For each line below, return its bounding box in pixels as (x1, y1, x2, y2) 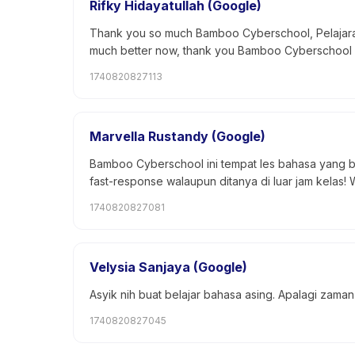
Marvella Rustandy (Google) (90, 128, 265, 144)
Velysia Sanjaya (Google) (90, 259, 247, 275)
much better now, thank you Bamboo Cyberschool (90, 44, 352, 57)
